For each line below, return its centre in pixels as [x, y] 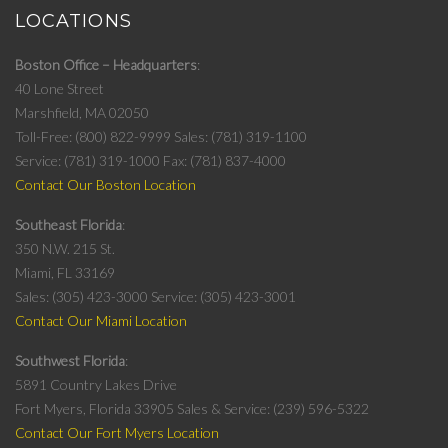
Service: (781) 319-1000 [87, 161]
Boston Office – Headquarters [106, 65]
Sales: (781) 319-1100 [240, 137]
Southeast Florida [68, 225]
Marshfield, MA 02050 [82, 113]
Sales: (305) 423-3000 [83, 297]
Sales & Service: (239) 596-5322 [273, 409]
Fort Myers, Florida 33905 [96, 409]
